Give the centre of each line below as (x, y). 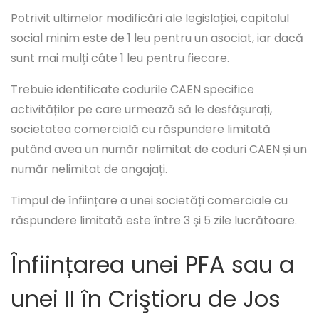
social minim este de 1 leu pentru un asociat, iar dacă (157, 38)
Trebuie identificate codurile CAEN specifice (132, 90)
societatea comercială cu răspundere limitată (141, 130)
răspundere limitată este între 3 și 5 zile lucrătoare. (154, 221)
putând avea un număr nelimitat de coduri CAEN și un (159, 150)
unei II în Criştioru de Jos (146, 299)
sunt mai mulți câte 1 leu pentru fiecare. (120, 58)
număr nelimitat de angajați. (89, 169)
